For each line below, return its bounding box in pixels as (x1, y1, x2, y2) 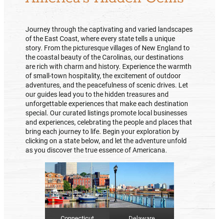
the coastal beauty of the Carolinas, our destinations (25, 53, 184, 62)
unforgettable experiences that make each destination (25, 100, 189, 108)
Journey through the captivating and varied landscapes (25, 25, 193, 34)
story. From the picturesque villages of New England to (25, 44, 190, 52)
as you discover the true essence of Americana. (25, 146, 168, 154)
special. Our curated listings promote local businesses (25, 109, 188, 117)
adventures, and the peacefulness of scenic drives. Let (25, 81, 189, 89)
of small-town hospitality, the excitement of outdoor (25, 72, 181, 80)
